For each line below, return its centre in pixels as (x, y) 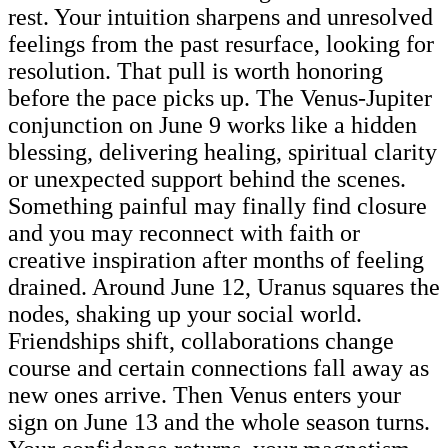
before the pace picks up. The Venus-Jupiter (220, 97)
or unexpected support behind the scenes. (207, 178)
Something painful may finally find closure (217, 205)
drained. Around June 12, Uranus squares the (224, 286)
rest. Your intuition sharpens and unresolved (220, 16)
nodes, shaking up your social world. (185, 313)
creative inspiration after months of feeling (216, 259)
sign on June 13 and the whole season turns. (219, 421)
